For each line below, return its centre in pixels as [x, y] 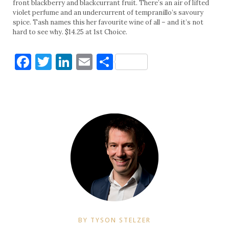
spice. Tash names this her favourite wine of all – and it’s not [108, 22]
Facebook [66, 61]
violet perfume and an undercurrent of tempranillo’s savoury [108, 12]
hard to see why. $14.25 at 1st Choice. [70, 32]
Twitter [81, 61]
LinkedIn [105, 61]
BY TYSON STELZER [114, 220]
